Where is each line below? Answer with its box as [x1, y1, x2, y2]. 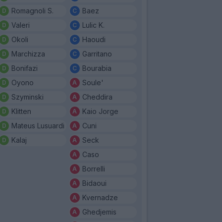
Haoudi [82, 35, 106, 44]
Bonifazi [11, 63, 38, 72]
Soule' [82, 78, 104, 87]
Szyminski [11, 92, 44, 101]
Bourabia [82, 63, 111, 72]
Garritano [82, 49, 112, 58]
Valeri [11, 20, 30, 29]
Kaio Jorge [82, 107, 118, 115]
